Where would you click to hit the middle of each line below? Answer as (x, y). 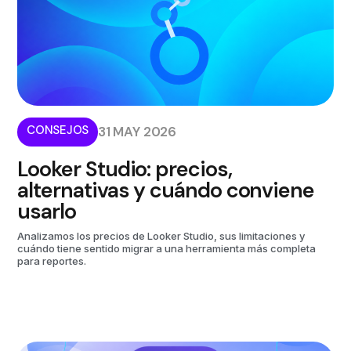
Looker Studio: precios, (125, 168)
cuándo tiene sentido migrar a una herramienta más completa (167, 248)
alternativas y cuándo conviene (166, 190)
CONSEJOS (58, 130)
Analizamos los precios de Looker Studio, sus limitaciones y (161, 235)
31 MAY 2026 (138, 131)
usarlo (47, 211)
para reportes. (52, 261)
